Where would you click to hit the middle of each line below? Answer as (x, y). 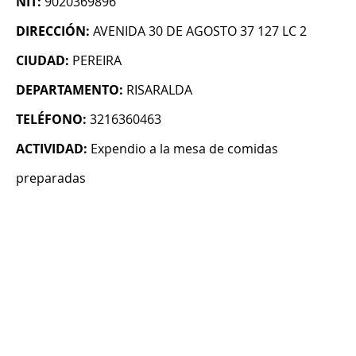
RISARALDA (159, 90)
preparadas (51, 178)
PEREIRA (97, 61)
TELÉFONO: (51, 120)
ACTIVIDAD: (52, 149)
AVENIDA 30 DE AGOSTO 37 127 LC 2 (200, 31)
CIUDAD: (43, 61)
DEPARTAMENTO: (70, 90)
